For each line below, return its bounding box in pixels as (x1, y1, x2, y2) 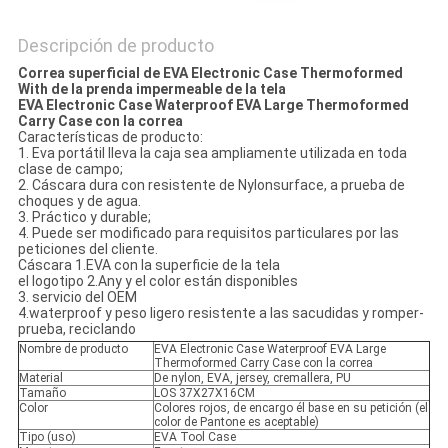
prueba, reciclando (17, 321, 136, 338)
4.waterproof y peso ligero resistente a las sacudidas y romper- (17, 305, 424, 322)
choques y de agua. (17, 193, 141, 210)
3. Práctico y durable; (17, 209, 151, 226)
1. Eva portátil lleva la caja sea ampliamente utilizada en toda (17, 145, 407, 162)
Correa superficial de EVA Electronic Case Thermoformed (17, 65, 403, 82)
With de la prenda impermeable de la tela (17, 81, 286, 98)
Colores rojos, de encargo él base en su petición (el (153, 401, 428, 416)
